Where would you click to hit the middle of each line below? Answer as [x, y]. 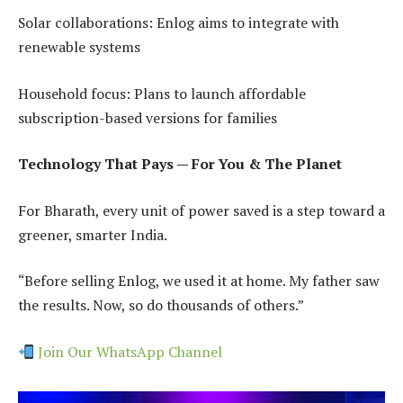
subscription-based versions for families [148, 117]
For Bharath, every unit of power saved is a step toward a [201, 210]
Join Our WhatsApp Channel [129, 351]
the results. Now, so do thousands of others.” [161, 305]
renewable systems [79, 47]
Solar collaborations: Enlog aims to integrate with [179, 23]
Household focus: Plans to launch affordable [162, 93]
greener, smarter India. [93, 234]
